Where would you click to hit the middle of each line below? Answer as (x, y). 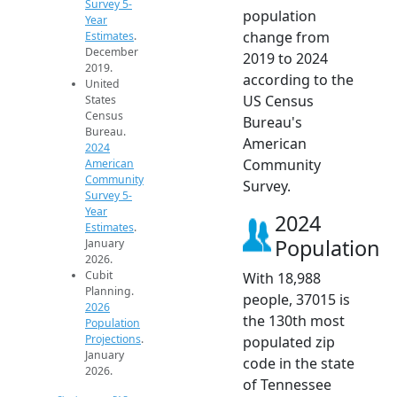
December (112, 51)
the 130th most (294, 320)
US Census (278, 101)
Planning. (109, 291)
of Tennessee (287, 384)
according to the (298, 79)
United (102, 83)
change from (286, 37)
